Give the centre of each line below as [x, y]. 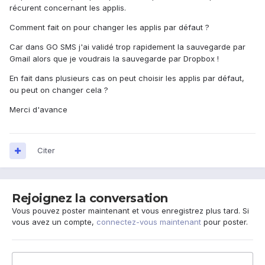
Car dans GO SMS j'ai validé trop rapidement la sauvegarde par [127, 47]
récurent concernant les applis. [68, 8]
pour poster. [224, 222]
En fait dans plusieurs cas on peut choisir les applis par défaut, [127, 78]
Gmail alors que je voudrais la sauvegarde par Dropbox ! [114, 59]
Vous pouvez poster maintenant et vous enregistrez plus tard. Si [130, 211]
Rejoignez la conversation [90, 198]
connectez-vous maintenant [149, 222]
